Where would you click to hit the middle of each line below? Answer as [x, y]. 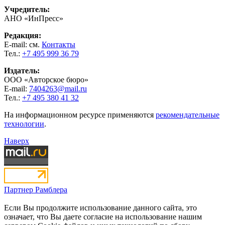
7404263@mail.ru [58, 88]
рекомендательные [188, 115]
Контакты [59, 44]
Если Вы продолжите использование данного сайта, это [100, 207]
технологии [24, 124]
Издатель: [22, 70]
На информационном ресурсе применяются [80, 115]
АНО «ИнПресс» [34, 18]
